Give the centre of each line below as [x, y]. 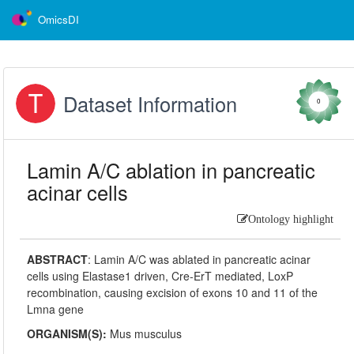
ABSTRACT [58, 259]
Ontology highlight [290, 219]
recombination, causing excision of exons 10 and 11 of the [173, 292]
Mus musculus [146, 333]
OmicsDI [58, 19]
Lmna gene [56, 309]
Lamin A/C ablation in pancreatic [171, 170]
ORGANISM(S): [69, 333]
